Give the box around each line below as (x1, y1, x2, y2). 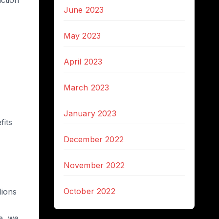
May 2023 (63, 31, 101, 41)
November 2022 (63, 160, 125, 170)
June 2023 (63, 5, 104, 15)
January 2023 (63, 109, 116, 118)
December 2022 (63, 134, 124, 144)
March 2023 (63, 83, 109, 92)
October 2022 (63, 186, 115, 196)
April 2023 (63, 57, 103, 66)
